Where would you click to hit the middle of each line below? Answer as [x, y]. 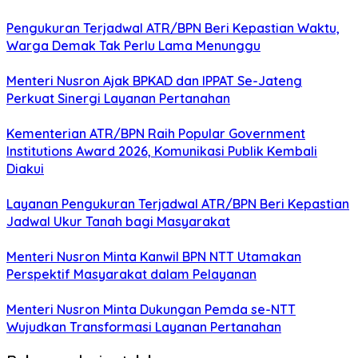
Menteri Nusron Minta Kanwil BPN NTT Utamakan [154, 257]
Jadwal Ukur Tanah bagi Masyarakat [118, 222]
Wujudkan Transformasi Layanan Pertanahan [144, 327]
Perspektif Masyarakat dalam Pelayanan [131, 274]
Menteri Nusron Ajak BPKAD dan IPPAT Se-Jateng [154, 81]
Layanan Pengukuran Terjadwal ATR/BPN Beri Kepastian [178, 204]
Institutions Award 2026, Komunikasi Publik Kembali [162, 151]
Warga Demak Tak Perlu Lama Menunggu [133, 46]
